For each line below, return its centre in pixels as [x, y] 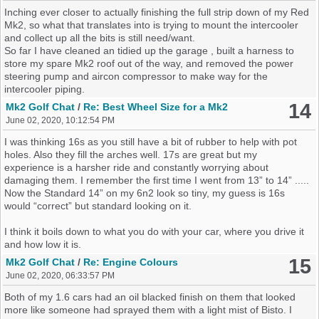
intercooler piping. [45, 89]
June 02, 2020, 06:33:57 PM [61, 275]
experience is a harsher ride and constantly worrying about [137, 167]
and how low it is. [43, 244]
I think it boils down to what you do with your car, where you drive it [155, 231]
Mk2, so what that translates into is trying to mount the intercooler [152, 25]
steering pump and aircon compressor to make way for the [136, 76]
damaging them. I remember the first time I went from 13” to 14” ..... [157, 180]
